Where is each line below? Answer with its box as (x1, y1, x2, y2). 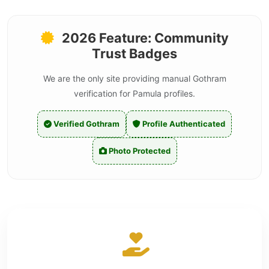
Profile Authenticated (141, 119, 225, 128)
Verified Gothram (52, 119, 119, 128)
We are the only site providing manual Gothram (43, 73, 226, 83)
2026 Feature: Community (58, 30, 229, 46)
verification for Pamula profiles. (74, 88, 195, 98)
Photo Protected (106, 146, 171, 156)
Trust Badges (92, 46, 177, 61)
